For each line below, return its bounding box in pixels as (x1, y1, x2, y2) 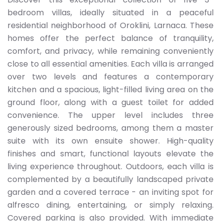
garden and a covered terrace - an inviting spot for (7, 186, 214, 198)
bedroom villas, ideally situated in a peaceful (7, 7, 214, 18)
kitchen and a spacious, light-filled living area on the (7, 84, 214, 95)
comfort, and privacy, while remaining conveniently (7, 45, 214, 57)
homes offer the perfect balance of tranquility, (7, 33, 214, 44)
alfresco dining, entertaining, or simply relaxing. (7, 199, 214, 211)
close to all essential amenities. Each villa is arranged (7, 58, 214, 70)
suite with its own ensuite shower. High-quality (7, 135, 214, 147)
